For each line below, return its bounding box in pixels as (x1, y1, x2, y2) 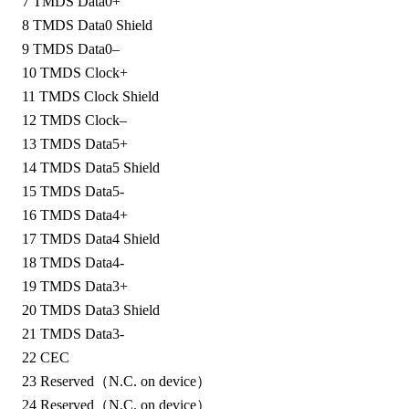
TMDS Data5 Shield (39, 159, 160, 175)
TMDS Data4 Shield (39, 230, 160, 246)
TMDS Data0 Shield (32, 16, 152, 33)
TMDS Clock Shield (38, 88, 159, 104)
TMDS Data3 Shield (39, 301, 160, 318)
